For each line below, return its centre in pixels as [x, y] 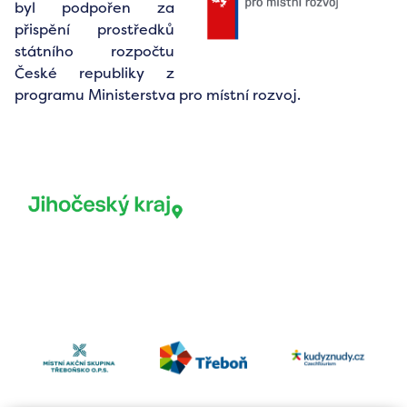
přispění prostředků [94, 30]
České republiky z [94, 73]
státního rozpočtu [94, 51]
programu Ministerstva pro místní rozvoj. [158, 95]
